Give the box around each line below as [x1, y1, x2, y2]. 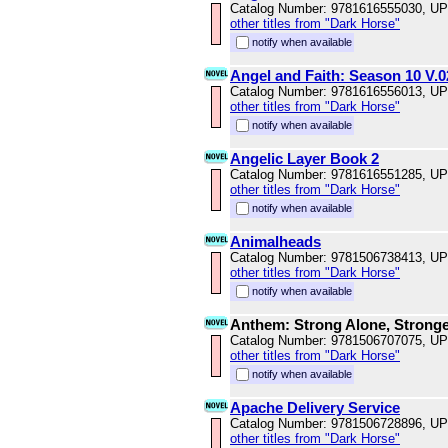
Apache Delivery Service [230, 399, 400, 417]
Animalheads [230, 233, 321, 251]
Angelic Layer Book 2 [230, 150, 379, 168]
